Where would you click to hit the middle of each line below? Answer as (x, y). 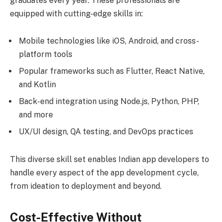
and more (36, 115)
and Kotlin (37, 85)
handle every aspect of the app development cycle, (104, 172)
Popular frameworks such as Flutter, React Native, (112, 71)
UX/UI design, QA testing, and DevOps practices (106, 132)
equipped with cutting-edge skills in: (76, 13)
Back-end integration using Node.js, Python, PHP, (109, 102)
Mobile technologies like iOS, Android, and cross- (109, 41)
